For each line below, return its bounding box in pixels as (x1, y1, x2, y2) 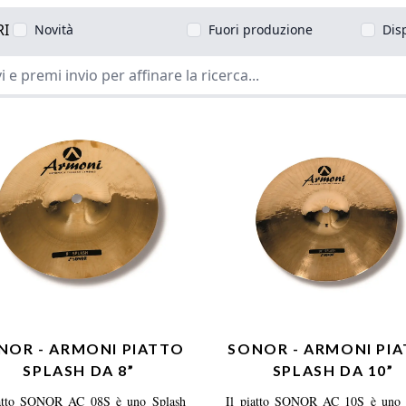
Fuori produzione (208, 21, 313, 38)
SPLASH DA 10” (272, 361, 394, 379)
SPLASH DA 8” (23, 361, 135, 379)
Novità (34, 21, 73, 38)
